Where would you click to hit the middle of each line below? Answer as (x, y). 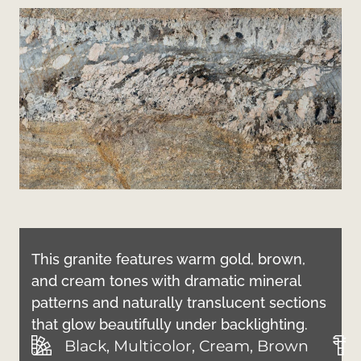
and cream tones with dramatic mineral (166, 280)
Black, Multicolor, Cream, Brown (187, 346)
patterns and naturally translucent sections (179, 302)
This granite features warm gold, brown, (168, 259)
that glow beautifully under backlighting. (170, 324)
